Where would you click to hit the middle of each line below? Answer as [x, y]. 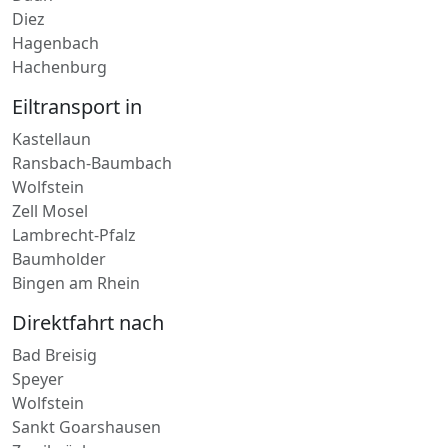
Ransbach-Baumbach [92, 138]
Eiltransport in [77, 82]
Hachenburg [59, 42]
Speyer [38, 354]
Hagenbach [55, 18]
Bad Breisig [54, 330]
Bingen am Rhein [76, 258]
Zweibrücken [61, 426]
